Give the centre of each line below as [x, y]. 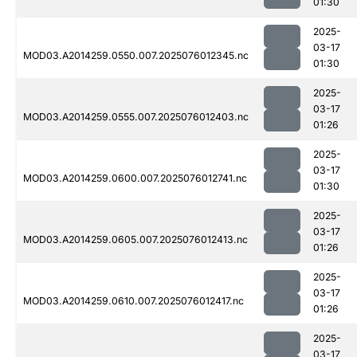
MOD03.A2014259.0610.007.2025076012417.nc [133, 301]
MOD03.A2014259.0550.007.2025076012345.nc [136, 56]
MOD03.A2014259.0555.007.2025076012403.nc [136, 117]
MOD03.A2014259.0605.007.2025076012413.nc [135, 240]
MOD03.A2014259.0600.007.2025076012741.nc [135, 178]
